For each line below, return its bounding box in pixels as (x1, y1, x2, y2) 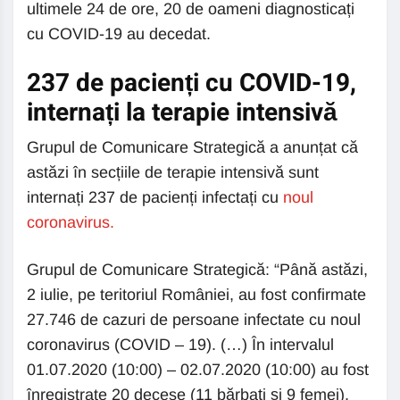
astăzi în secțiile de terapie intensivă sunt (27, 163, 319, 181)
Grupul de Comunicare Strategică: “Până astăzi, (27, 261, 368, 279)
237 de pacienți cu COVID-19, (27, 65, 356, 102)
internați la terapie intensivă (27, 95, 337, 131)
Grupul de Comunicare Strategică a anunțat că (27, 138, 358, 156)
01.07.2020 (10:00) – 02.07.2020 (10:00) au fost (27, 361, 369, 379)
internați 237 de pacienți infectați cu (27, 188, 283, 206)
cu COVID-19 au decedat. (27, 25, 211, 43)
